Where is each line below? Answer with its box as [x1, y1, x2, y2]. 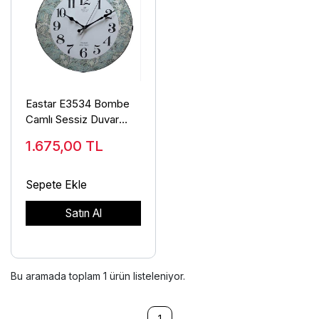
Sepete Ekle [26, 177, 87, 192]
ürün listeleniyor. [107, 270, 185, 282]
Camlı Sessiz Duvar [26, 112, 119, 126]
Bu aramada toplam [11, 270, 103, 282]
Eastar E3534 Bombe [26, 96, 130, 110]
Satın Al [65, 206, 102, 220]
